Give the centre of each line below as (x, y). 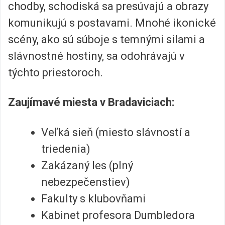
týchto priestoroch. (55, 72)
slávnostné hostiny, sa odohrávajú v (96, 56)
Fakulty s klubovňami (93, 198)
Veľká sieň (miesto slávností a (116, 132)
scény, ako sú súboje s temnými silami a (106, 39)
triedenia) (66, 149)
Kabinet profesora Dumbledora (118, 215)
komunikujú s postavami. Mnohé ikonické (112, 23)
